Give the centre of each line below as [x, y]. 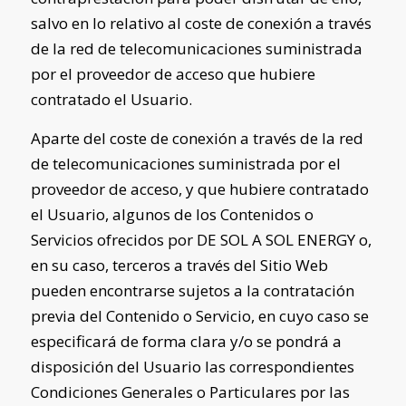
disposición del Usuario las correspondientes [192, 366]
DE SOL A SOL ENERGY [275, 239]
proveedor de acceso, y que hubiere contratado [199, 188]
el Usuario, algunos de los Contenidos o [172, 214]
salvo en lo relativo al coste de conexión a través [201, 24]
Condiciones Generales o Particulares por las [190, 391]
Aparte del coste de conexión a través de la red [197, 138]
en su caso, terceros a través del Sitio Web [179, 265]
